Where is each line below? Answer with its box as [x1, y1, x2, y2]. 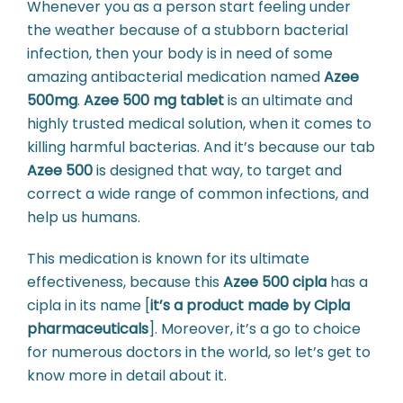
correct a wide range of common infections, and [27, 183, 369, 204]
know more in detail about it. [27, 364, 227, 386]
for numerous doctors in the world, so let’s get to [27, 341, 371, 363]
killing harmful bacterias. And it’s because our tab [27, 136, 375, 157]
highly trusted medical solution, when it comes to [27, 112, 372, 134]
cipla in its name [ [27, 294, 150, 316]
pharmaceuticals [27, 318, 148, 339]
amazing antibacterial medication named [27, 66, 324, 87]
